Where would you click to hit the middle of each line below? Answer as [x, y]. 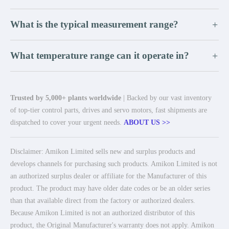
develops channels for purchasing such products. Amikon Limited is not [114, 164]
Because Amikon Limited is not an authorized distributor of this [102, 213]
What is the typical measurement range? [94, 24]
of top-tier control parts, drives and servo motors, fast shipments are [109, 110]
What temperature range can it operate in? [100, 55]
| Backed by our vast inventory [166, 98]
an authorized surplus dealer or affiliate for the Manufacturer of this [108, 176]
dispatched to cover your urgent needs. [67, 122]
